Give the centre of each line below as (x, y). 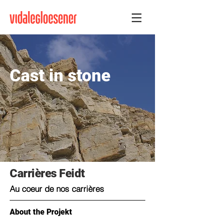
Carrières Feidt (47, 173)
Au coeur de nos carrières (57, 189)
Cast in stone (60, 76)
